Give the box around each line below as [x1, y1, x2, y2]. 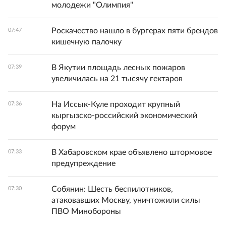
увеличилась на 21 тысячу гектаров [51, 75, 183, 83]
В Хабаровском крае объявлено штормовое [51, 148, 212, 157]
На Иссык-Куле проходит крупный [51, 100, 180, 109]
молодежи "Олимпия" [51, 1, 133, 10]
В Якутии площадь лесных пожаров [51, 64, 185, 72]
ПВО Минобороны [51, 207, 121, 216]
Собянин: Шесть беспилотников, [51, 185, 173, 194]
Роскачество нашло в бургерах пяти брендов [51, 27, 218, 35]
